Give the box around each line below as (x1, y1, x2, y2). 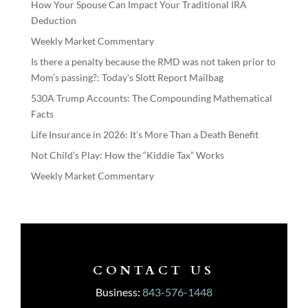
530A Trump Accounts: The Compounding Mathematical (30, 92, 272, 104)
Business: (95, 285, 142, 299)
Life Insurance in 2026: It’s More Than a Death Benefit (30, 129, 258, 141)
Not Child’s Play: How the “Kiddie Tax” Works (30, 149, 224, 162)
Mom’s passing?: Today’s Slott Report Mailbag (30, 71, 223, 84)
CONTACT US (93, 262, 215, 280)
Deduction (30, 14, 76, 27)
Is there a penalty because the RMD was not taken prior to (30, 56, 276, 68)
